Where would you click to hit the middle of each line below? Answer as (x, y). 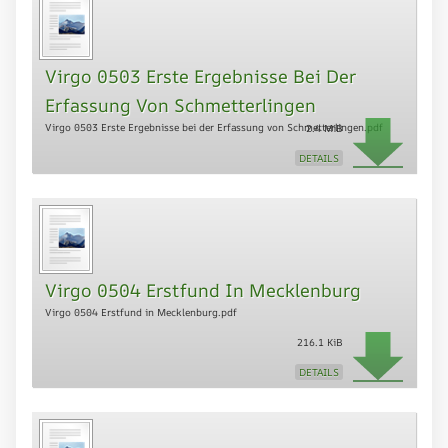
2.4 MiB (324, 128)
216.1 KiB (320, 342)
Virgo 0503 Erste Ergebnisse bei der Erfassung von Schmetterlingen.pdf (214, 127)
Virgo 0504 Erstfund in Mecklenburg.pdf (141, 312)
